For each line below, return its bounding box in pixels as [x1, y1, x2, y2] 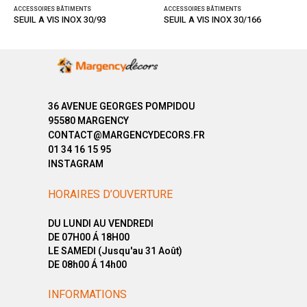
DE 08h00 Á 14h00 [48, 257, 127, 272]
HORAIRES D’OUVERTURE [48, 186, 173, 203]
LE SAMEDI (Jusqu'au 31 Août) [48, 243, 182, 258]
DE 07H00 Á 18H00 [48, 230, 130, 245]
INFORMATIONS [48, 286, 127, 303]
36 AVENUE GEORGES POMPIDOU [48, 99, 195, 114]
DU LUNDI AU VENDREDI [48, 216, 153, 231]
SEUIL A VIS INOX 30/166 [164, 14, 261, 27]
